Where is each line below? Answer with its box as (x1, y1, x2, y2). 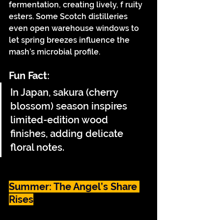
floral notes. (10, 141, 64, 153)
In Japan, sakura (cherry (10, 86, 120, 98)
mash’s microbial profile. (9, 47, 100, 56)
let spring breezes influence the (9, 35, 132, 45)
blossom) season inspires (10, 100, 130, 112)
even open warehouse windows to (9, 24, 141, 33)
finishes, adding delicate (10, 128, 126, 139)
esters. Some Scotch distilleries (9, 12, 130, 21)
